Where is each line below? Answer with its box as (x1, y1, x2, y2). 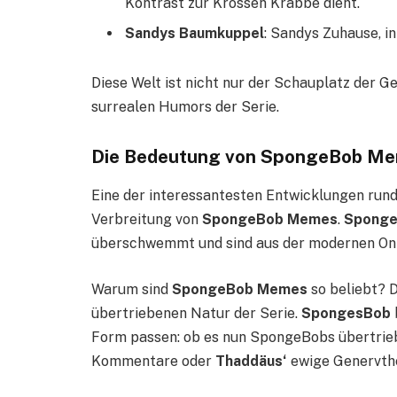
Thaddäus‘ (215, 353, 287, 370)
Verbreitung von (91, 211, 202, 229)
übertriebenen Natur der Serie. (91, 305, 301, 322)
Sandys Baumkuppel (125, 25, 264, 43)
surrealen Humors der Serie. (91, 98, 279, 116)
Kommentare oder (91, 353, 215, 370)
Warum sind (91, 281, 172, 298)
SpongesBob (301, 305, 391, 322)
